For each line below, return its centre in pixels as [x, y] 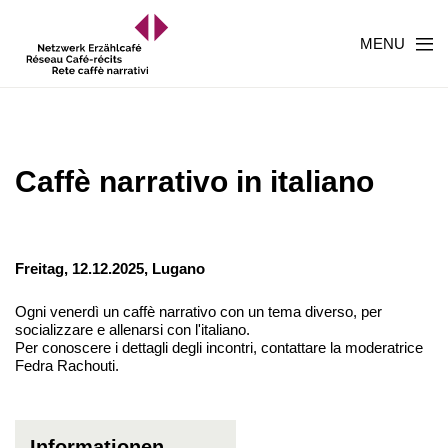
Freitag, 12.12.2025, [83, 268]
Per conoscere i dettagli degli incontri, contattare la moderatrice [219, 347]
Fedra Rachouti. [67, 365]
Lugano [178, 268]
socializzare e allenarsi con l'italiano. [132, 329]
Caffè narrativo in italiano [194, 181]
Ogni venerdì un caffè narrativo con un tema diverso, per [198, 311]
